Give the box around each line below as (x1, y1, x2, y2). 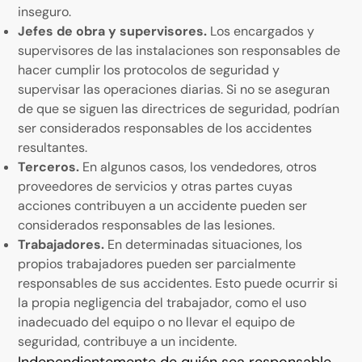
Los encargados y (207, 22, 315, 40)
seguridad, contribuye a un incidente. (18, 332, 238, 350)
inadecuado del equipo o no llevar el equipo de (18, 313, 296, 330)
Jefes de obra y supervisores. (18, 22, 208, 40)
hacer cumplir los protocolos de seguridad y (18, 61, 280, 78)
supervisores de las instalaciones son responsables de (18, 41, 341, 59)
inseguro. (18, 2, 72, 20)
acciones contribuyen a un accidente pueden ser (18, 196, 308, 214)
